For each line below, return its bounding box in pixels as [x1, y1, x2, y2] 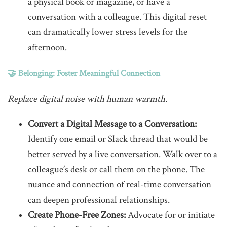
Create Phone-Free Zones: [28, 209, 126, 221]
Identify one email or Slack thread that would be [28, 133, 208, 145]
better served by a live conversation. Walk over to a [28, 148, 217, 161]
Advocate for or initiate [126, 209, 215, 221]
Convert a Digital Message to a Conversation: [28, 118, 197, 130]
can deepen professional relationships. [28, 194, 170, 206]
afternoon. [28, 41, 67, 54]
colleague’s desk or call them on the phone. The [28, 163, 205, 176]
